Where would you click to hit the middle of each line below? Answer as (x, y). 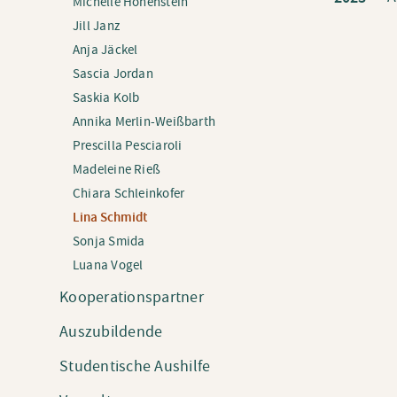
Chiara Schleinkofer (129, 194)
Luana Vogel (108, 265)
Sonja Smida (109, 241)
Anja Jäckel (105, 50)
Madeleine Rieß (117, 170)
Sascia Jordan (113, 74)
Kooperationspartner (132, 297)
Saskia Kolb (106, 98)
